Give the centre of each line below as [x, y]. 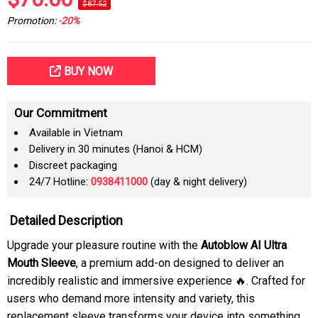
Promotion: [33, 21]
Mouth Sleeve [42, 263]
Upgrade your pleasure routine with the [104, 245]
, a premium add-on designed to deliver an [180, 263]
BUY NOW [87, 71]
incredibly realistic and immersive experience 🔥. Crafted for [156, 281]
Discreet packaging [73, 165]
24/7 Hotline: [60, 182]
